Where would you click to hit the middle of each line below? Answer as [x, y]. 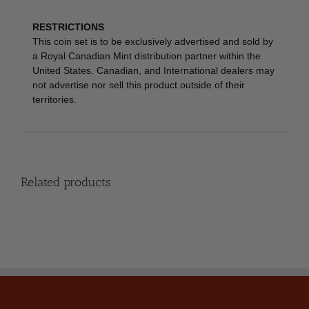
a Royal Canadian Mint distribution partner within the [146, 56]
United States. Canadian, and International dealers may [153, 70]
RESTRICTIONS [68, 27]
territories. [54, 99]
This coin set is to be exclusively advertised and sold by [152, 41]
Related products [66, 182]
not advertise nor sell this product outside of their [138, 84]
